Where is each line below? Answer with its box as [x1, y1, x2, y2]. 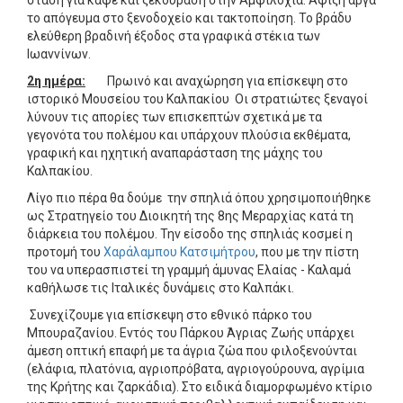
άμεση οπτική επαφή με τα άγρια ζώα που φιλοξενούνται [27, 343, 357, 358]
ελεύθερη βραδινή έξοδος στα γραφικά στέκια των [27, 28, 320, 43]
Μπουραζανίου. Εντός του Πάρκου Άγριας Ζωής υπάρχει [27, 325, 354, 340]
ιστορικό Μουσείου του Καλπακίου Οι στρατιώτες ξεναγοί [27, 91, 368, 106]
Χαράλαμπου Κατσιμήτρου [103, 244, 255, 259]
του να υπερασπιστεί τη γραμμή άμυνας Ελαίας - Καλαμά [27, 262, 351, 277]
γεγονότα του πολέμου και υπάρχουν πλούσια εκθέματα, [27, 127, 351, 142]
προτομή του [27, 244, 103, 259]
